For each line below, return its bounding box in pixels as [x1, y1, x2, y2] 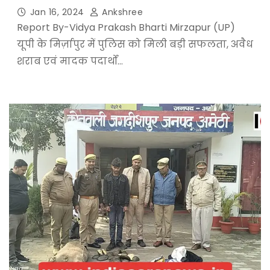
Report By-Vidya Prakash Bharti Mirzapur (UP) [16, 20, 235, 35]
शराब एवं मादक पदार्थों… [16, 54, 123, 69]
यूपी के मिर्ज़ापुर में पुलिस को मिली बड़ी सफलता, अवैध [16, 37, 253, 52]
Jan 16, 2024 [30, 6, 87, 19]
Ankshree [99, 6, 143, 19]
